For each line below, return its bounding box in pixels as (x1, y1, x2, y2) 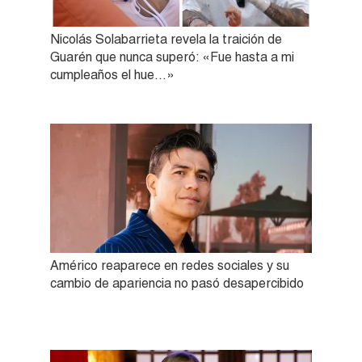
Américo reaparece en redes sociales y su (50, 258, 289, 274)
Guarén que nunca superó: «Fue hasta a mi (50, 49, 294, 65)
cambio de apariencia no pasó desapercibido (50, 276, 304, 292)
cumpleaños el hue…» (50, 67, 175, 83)
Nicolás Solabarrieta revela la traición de (50, 32, 282, 48)
